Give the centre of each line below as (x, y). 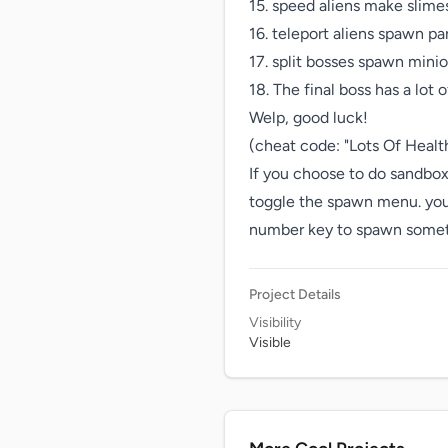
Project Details (295, 294)
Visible (270, 342)
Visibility (275, 322)
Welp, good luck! (308, 117)
